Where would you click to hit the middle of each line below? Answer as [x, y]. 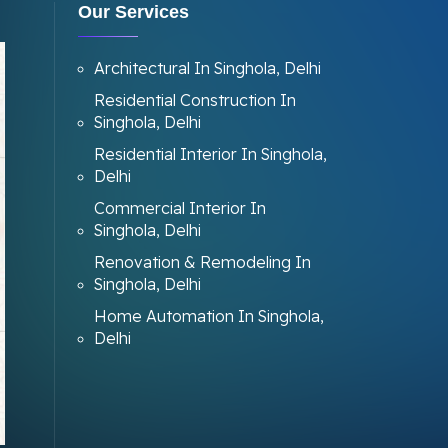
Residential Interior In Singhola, [210, 154]
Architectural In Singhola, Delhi [207, 68]
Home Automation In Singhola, [208, 316]
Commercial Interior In [179, 208]
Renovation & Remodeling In [202, 262]
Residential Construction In [194, 100]
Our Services [133, 12]
